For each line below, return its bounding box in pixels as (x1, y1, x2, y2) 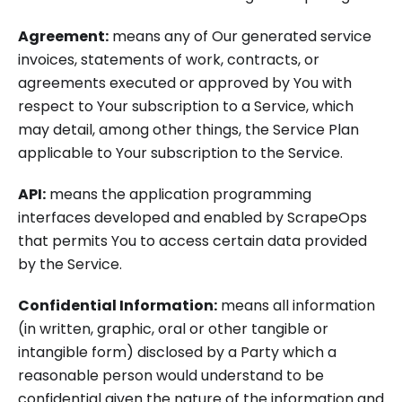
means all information (217, 295, 375, 316)
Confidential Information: (18, 295, 217, 316)
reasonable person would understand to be (18, 365, 324, 386)
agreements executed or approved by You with (18, 73, 352, 93)
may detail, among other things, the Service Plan (18, 119, 359, 140)
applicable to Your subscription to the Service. (18, 143, 343, 163)
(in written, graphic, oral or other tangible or (18, 319, 328, 339)
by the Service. (18, 254, 122, 275)
